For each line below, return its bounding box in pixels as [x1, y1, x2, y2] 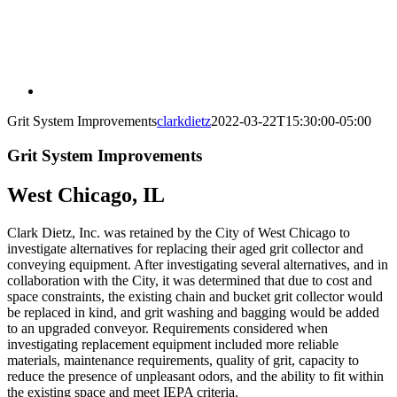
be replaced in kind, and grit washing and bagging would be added [7, 304, 379, 320]
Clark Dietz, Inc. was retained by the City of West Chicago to [7, 224, 350, 240]
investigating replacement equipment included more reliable [7, 336, 339, 352]
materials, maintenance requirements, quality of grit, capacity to [7, 352, 359, 368]
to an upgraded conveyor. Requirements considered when [7, 320, 328, 336]
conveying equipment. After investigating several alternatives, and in [7, 256, 388, 272]
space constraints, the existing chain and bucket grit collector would [7, 288, 383, 304]
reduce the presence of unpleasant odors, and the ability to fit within [7, 368, 384, 384]
